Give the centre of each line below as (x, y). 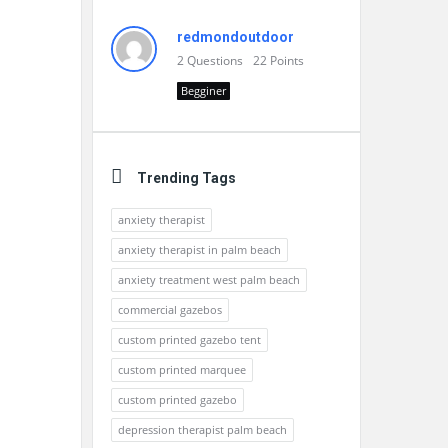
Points (287, 60)
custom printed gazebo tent (189, 339)
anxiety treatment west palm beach (209, 279)
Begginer (203, 90)
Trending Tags (186, 178)
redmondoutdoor (235, 37)
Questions (215, 60)
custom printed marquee (182, 369)
